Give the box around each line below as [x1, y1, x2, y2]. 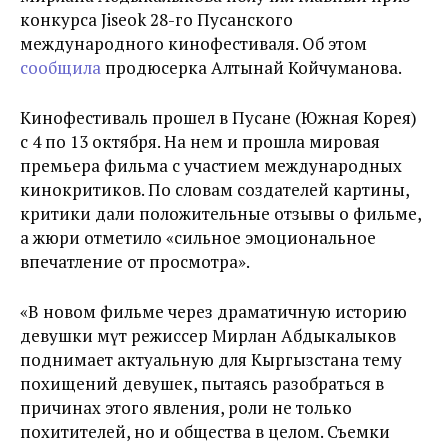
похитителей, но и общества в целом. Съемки [20, 420, 390, 443]
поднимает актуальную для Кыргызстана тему [20, 348, 402, 371]
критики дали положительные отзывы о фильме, [20, 202, 421, 225]
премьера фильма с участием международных [20, 154, 402, 177]
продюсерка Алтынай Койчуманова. [101, 56, 402, 79]
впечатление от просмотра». [20, 250, 250, 273]
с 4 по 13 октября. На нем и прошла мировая [20, 130, 380, 153]
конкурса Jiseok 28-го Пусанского [20, 8, 293, 31]
